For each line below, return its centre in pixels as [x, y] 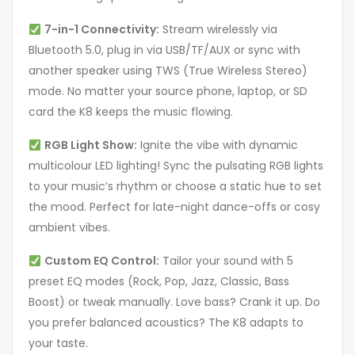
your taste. [58, 344]
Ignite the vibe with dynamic [217, 145]
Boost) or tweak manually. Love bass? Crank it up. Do [174, 302]
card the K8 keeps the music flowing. [131, 112]
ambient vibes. [69, 228]
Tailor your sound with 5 [226, 261]
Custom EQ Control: [101, 261]
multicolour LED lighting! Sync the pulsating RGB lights [176, 166]
